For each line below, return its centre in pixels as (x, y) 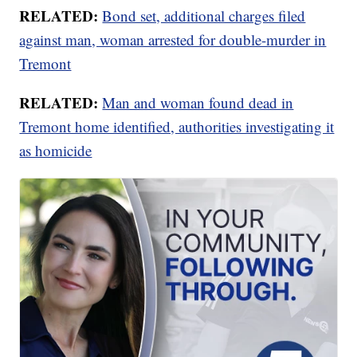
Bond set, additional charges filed (204, 16)
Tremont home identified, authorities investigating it (177, 127)
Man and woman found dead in (198, 103)
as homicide (56, 151)
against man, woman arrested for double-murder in (173, 40)
